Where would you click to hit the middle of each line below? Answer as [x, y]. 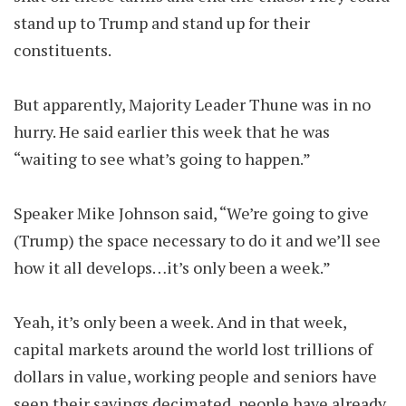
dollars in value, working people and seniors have [195, 376]
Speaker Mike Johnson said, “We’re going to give [191, 213]
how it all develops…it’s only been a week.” [174, 267]
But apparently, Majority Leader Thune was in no [192, 104]
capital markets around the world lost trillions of [193, 349]
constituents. [64, 50]
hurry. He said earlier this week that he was [172, 131]
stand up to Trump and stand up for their [162, 23]
